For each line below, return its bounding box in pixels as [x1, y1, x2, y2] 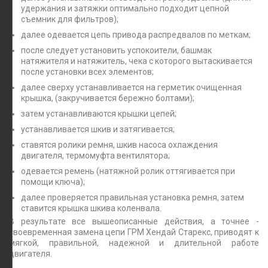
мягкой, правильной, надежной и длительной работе [9, 237, 259, 248]
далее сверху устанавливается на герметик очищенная [21, 82, 242, 92]
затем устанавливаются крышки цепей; [21, 108, 176, 118]
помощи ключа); [21, 176, 85, 187]
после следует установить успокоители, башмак [21, 45, 212, 55]
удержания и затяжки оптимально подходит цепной [21, 3, 229, 13]
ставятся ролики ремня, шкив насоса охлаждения [21, 139, 218, 150]
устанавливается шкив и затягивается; [21, 124, 175, 134]
